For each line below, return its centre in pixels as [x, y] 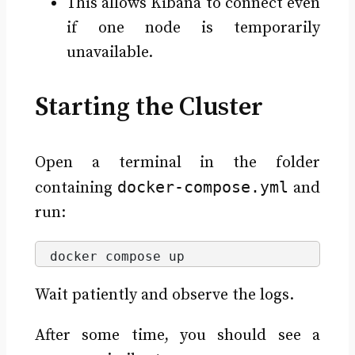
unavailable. [109, 52]
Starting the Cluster [149, 107]
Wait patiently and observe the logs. [164, 296]
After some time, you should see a [177, 336]
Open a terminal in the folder [177, 162]
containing [76, 188]
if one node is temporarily [193, 28]
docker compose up [117, 256]
